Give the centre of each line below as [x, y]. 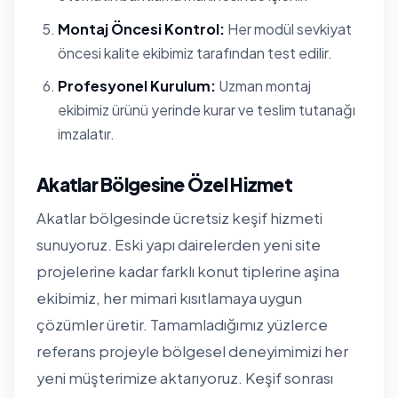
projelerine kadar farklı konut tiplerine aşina [188, 272]
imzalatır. [86, 134]
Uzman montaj [263, 86]
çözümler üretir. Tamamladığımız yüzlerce [182, 325]
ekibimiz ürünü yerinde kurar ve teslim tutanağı [207, 110]
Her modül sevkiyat [288, 28]
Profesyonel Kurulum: [137, 86]
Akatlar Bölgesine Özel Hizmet [164, 185]
